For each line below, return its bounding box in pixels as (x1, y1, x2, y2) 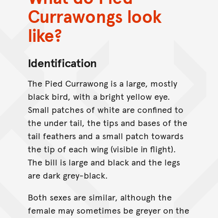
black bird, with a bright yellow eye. (27, 90, 170, 102)
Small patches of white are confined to (27, 103, 183, 115)
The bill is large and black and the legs (27, 155, 180, 168)
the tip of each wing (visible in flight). (27, 142, 176, 155)
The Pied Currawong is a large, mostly (27, 76, 177, 89)
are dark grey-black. (27, 168, 108, 181)
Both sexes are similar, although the (27, 190, 172, 203)
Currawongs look (27, 3, 162, 28)
